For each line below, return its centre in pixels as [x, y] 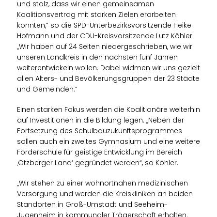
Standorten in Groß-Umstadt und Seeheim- [92, 204]
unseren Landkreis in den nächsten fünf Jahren [97, 57]
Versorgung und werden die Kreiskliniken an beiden [105, 194]
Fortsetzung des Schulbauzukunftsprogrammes [100, 131]
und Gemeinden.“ [47, 89]
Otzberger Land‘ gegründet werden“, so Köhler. [98, 163]
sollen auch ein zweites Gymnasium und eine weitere [108, 141]
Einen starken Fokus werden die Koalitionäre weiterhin [108, 109]
